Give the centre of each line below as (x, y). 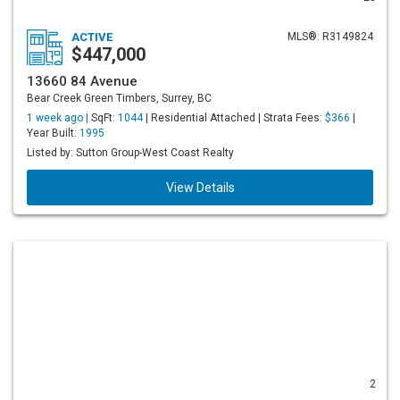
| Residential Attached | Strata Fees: (234, 118)
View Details (200, 187)
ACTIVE (92, 37)
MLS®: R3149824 (330, 37)
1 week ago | (59, 118)
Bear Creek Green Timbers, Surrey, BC (119, 98)
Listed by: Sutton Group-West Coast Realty (130, 153)
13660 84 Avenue (82, 81)
